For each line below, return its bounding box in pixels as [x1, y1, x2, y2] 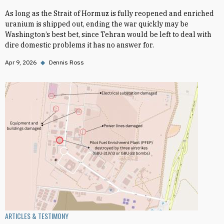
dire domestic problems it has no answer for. [5, 40, 154, 49]
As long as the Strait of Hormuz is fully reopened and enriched [5, 9, 214, 18]
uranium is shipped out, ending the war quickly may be [5, 19, 188, 28]
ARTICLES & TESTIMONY [5, 210, 68, 221]
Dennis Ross [49, 58, 84, 66]
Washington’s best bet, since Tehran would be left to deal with [5, 30, 211, 39]
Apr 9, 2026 [5, 58, 36, 66]
